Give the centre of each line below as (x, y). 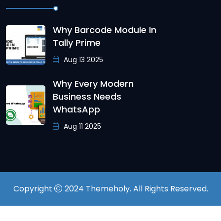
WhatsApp (76, 110)
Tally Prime (77, 42)
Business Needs (87, 97)
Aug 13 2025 (82, 59)
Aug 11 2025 (81, 127)
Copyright (34, 189)
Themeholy (108, 189)
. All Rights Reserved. (169, 189)
